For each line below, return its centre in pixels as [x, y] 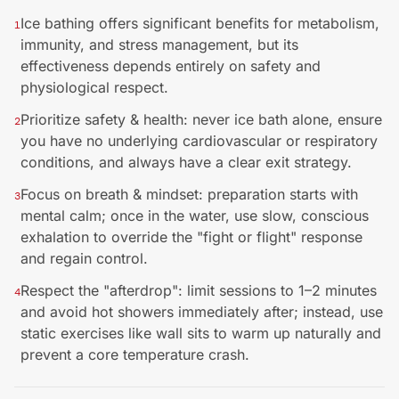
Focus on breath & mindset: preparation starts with [189, 194]
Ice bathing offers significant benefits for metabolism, [200, 23]
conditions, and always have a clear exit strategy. [186, 162]
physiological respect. [94, 87]
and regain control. [84, 258]
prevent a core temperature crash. [135, 354]
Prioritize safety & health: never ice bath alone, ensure [201, 119]
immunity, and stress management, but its [159, 45]
